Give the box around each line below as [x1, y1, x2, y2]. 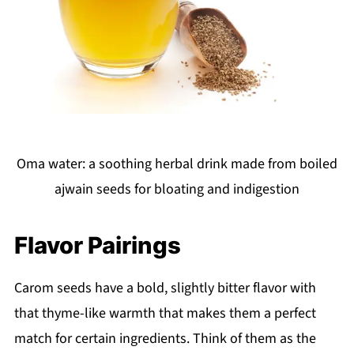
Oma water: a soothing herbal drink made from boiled [17, 153, 337, 174]
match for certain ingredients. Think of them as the [13, 328, 316, 348]
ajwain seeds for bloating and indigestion [55, 179, 299, 199]
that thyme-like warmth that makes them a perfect [13, 303, 316, 323]
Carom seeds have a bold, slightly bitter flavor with [13, 277, 316, 298]
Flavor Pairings [13, 231, 181, 259]
